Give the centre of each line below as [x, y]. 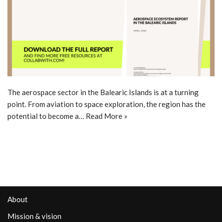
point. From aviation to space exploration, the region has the [107, 104]
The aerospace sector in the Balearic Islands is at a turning [103, 92]
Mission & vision [34, 216]
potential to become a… [47, 116]
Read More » [107, 116]
